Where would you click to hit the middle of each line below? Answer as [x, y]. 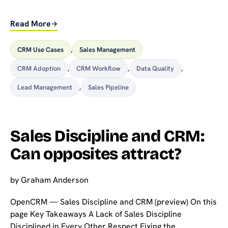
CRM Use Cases [40, 49]
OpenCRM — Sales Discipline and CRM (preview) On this [113, 202]
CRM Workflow [98, 68]
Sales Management [107, 49]
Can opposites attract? [95, 154]
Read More [31, 24]
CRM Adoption [39, 68]
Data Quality [155, 68]
